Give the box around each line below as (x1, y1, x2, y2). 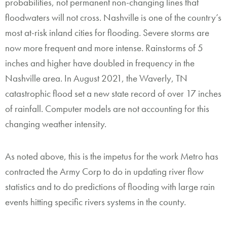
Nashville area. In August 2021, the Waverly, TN (5, 72, 187, 85)
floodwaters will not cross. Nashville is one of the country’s (5, 11, 221, 24)
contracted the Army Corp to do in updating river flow (5, 165, 204, 178)
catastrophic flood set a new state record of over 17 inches (5, 87, 221, 100)
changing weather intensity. (5, 118, 108, 131)
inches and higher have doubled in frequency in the (5, 57, 195, 70)
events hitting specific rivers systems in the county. (5, 195, 186, 208)
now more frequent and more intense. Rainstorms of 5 (5, 42, 203, 55)
